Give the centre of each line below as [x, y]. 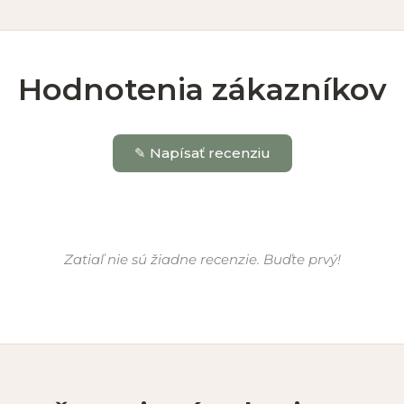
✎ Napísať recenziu [202, 153]
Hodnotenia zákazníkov [202, 90]
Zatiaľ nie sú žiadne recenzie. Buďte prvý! [202, 260]
